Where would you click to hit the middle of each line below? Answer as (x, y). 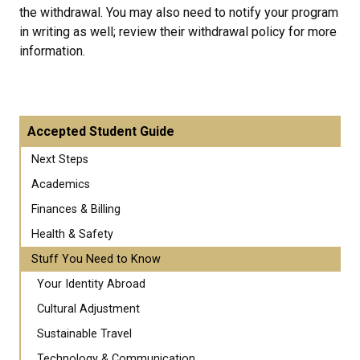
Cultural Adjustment (88, 309)
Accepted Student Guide (101, 131)
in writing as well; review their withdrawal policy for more (178, 32)
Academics (61, 184)
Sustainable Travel (84, 334)
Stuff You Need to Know (96, 259)
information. (52, 51)
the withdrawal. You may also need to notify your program (179, 12)
